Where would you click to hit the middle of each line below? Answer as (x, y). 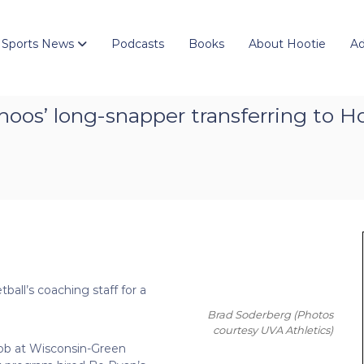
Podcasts (138, 44)
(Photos (313, 314)
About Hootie (287, 44)
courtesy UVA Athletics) (273, 329)
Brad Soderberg (250, 314)
